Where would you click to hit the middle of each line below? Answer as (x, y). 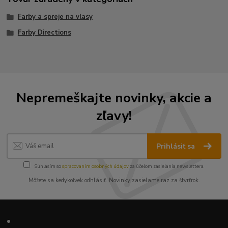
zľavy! (114, 115)
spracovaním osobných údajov (95, 166)
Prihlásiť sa (177, 147)
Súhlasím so (48, 166)
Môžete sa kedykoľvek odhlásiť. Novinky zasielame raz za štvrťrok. (114, 180)
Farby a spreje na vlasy (55, 17)
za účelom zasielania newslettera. (167, 166)
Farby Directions (44, 33)
